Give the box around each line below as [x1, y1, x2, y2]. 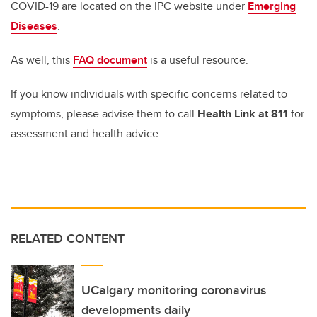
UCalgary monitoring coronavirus [81, 280, 266, 299]
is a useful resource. [147, 51, 248, 68]
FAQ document [73, 51, 147, 68]
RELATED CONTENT [11, 229, 125, 248]
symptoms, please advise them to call [11, 105, 197, 122]
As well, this [11, 51, 73, 68]
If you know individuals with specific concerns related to [11, 85, 287, 102]
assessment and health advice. [11, 125, 161, 142]
